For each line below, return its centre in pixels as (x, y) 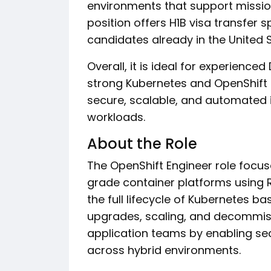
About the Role (142, 144)
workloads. (116, 117)
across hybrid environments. (164, 250)
